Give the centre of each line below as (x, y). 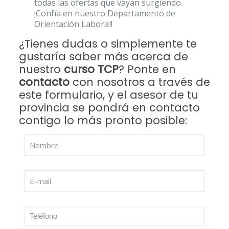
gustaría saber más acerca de (103, 56)
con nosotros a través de (141, 82)
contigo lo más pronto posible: (103, 120)
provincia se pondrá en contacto (109, 108)
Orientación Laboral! (73, 24)
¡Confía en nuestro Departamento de (105, 13)
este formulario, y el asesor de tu (108, 95)
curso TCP (91, 69)
